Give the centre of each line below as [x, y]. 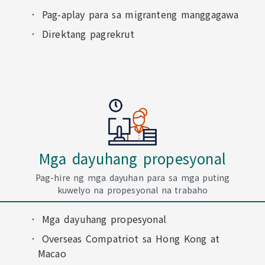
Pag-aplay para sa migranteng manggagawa [140, 14]
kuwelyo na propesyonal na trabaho [132, 190]
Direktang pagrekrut [88, 34]
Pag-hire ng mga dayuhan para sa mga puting [132, 177]
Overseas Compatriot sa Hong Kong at [131, 238]
